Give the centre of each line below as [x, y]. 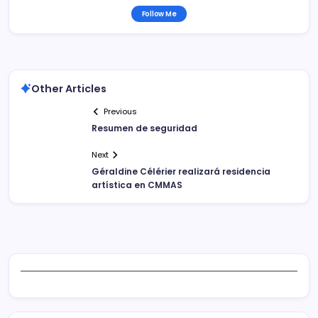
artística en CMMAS [137, 185]
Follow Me [159, 13]
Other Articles [69, 88]
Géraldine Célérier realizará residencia [181, 172]
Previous [121, 112]
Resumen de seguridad [144, 128]
